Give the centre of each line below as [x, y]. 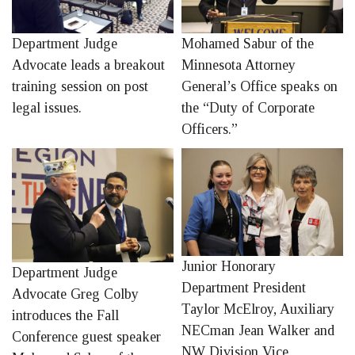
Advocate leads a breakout [88, 65]
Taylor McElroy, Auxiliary [258, 309]
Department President [244, 288]
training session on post [80, 86]
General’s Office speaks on [260, 87]
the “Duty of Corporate [248, 108]
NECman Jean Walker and [258, 331]
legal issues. [47, 107]
